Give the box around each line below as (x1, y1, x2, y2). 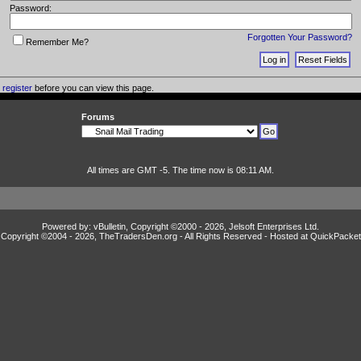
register (2, 83, 32, 93)
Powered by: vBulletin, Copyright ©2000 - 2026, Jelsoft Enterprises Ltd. (42, 222, 319, 231)
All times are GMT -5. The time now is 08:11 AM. (87, 165, 274, 175)
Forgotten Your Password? (247, 31, 352, 42)
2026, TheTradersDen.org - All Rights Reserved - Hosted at (74, 231, 310, 241)
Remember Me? (25, 36, 89, 47)
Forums (81, 112, 114, 122)
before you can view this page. (31, 83, 154, 93)
